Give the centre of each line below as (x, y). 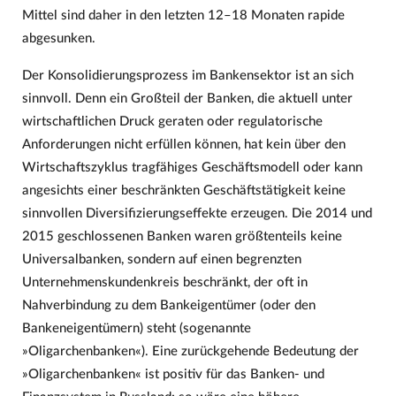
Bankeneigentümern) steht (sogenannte (136, 328)
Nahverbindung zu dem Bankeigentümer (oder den (168, 305)
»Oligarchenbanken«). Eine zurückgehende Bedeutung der (190, 351)
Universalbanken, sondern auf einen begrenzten (161, 259)
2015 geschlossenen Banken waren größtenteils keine (182, 236)
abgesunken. (58, 39)
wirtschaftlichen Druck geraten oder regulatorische (172, 121)
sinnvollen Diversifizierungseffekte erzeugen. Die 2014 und (197, 213)
